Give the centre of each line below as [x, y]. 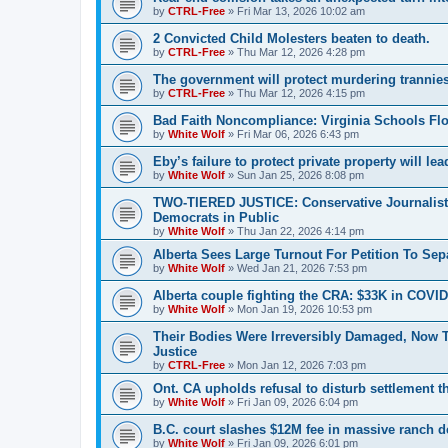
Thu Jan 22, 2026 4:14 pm [300, 230]
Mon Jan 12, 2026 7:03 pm [301, 364]
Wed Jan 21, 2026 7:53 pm [302, 267]
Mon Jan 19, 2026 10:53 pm [304, 308]
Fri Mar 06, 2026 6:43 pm [298, 133]
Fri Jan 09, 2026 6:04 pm [297, 401]
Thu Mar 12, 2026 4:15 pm [301, 92]
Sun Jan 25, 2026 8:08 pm [300, 174]
